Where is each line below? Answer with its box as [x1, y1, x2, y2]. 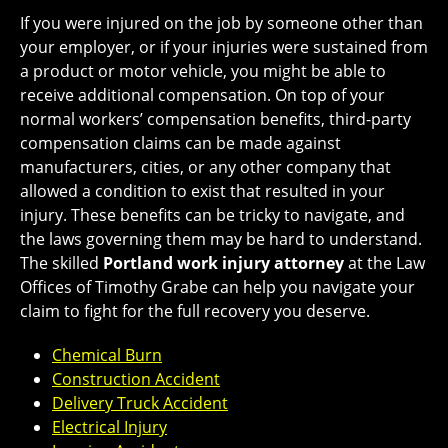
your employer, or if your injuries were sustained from [20, 35, 428, 58]
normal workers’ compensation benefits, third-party [20, 107, 411, 130]
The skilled [20, 251, 103, 274]
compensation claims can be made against [20, 131, 341, 154]
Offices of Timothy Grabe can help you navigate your [20, 275, 415, 298]
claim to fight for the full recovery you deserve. [20, 299, 370, 322]
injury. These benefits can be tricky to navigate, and [20, 203, 405, 226]
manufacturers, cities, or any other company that [20, 155, 391, 178]
